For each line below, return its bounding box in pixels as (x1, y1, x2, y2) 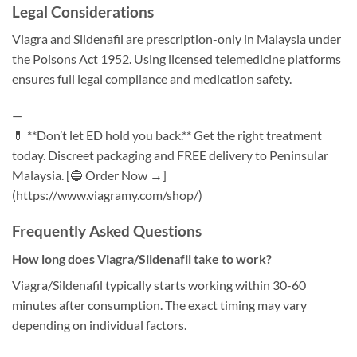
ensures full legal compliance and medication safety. (12, 71, 292, 87)
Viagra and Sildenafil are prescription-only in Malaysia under (12, 31, 341, 47)
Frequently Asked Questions (12, 221, 202, 240)
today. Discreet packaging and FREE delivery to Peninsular (12, 147, 328, 163)
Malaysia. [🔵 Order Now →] (12, 167, 167, 183)
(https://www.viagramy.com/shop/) (12, 187, 202, 203)
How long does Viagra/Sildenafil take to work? (12, 250, 272, 266)
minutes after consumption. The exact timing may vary (12, 296, 307, 312)
